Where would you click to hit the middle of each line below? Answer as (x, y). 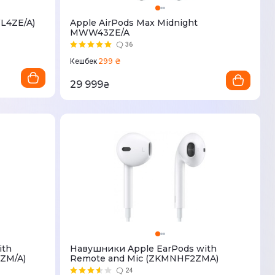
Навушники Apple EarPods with (143, 249)
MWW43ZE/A (100, 33)
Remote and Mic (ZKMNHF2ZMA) (144, 259)
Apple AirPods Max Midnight (134, 23)
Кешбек (83, 62)
